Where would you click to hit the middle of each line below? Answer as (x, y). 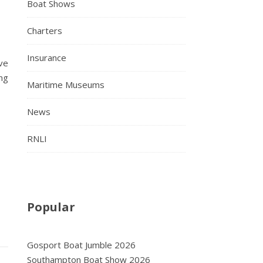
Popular (51, 207)
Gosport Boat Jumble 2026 (81, 245)
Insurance (47, 58)
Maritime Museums (66, 85)
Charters (45, 31)
